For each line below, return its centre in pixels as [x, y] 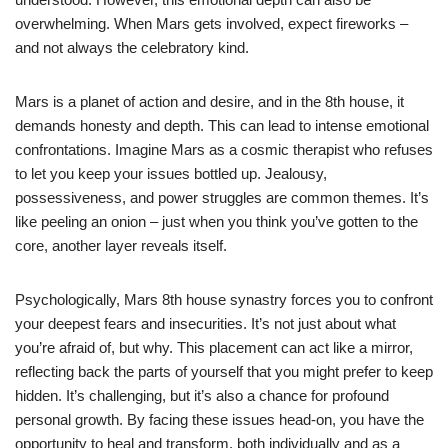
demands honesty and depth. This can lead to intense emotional [222, 125]
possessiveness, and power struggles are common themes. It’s [222, 197]
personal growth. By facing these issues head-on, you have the [219, 419]
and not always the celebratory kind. [132, 47]
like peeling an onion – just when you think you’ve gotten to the [216, 221]
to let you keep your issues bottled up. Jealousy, [171, 173]
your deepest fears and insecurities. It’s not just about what [205, 323]
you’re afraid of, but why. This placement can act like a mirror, [214, 347]
